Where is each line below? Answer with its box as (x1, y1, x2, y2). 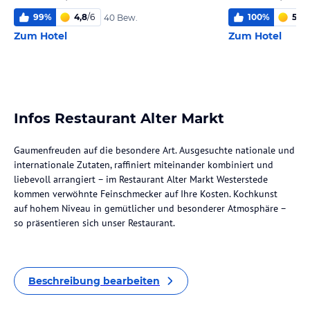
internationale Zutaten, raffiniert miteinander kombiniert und (14, 158, 273, 171)
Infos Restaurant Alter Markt (14, 110, 224, 127)
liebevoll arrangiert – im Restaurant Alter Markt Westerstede (14, 173, 268, 185)
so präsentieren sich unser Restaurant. (14, 217, 175, 229)
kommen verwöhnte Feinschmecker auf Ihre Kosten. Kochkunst (14, 188, 277, 200)
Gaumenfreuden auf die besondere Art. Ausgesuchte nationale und (14, 144, 295, 156)
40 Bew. (104, 12, 138, 23)
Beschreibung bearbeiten (28, 275, 160, 287)
